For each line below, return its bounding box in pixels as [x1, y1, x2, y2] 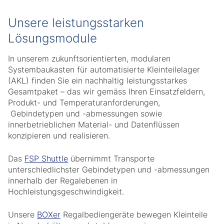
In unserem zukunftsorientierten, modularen [8, 53, 170, 64]
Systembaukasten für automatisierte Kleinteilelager [8, 64, 200, 75]
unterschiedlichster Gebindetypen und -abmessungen [8, 164, 209, 175]
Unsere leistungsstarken [8, 15, 144, 30]
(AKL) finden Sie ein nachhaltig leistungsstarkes [8, 75, 187, 86]
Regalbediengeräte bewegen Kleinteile [60, 209, 207, 220]
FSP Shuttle [24, 153, 68, 164]
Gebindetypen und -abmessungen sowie [8, 108, 162, 119]
